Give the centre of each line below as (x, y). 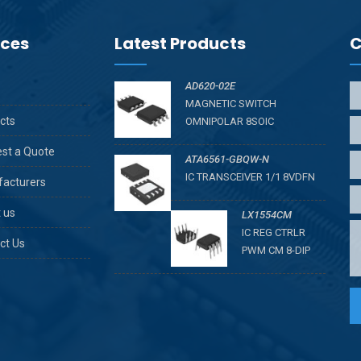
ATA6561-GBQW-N (227, 159)
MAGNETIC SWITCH (230, 104)
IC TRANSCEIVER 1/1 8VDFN (255, 177)
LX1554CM (266, 215)
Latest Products (180, 44)
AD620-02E (210, 86)
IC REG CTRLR (273, 232)
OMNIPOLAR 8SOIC (229, 121)
